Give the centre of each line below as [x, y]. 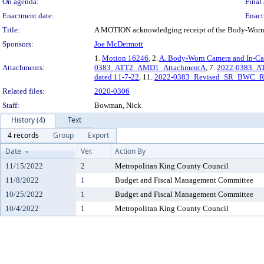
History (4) [28, 120]
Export [98, 135]
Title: [11, 30]
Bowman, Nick [118, 105]
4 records [23, 135]
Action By [130, 151]
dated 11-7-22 [117, 77]
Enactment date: [28, 16]
